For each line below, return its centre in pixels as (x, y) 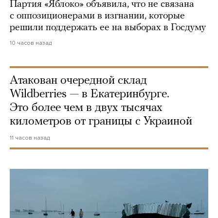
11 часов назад (30, 138)
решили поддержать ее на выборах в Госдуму (108, 28)
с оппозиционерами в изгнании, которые (97, 16)
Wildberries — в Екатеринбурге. (90, 95)
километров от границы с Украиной (101, 122)
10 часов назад (31, 43)
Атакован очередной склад (78, 81)
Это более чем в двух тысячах (86, 108)
